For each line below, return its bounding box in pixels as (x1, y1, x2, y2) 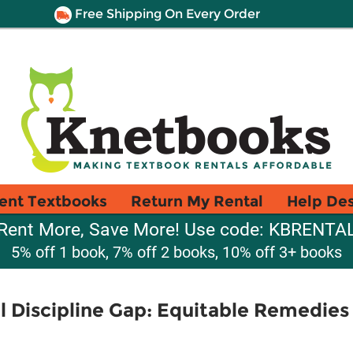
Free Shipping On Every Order (71, 6, 260, 21)
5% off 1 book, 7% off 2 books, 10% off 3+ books (11, 243, 342, 262)
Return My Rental (131, 191, 263, 210)
